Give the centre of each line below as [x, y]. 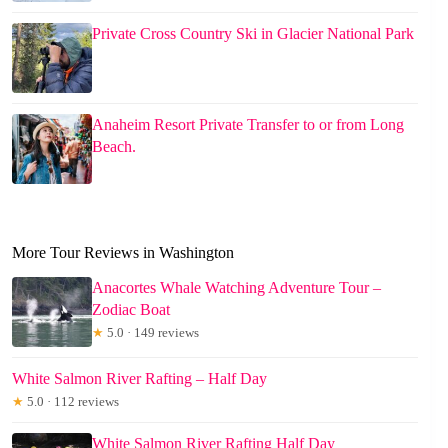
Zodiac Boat [131, 309]
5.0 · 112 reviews [71, 401]
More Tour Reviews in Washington [123, 252]
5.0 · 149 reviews [151, 332]
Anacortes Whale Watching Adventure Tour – [236, 287]
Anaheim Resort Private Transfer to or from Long [248, 124]
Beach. [114, 146]
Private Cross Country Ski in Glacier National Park [253, 33]
